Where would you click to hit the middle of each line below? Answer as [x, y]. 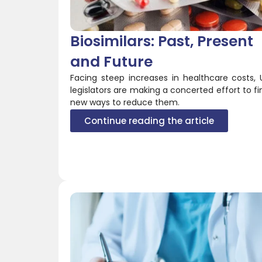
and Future [111, 61]
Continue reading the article [149, 120]
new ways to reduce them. [125, 102]
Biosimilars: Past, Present [162, 41]
